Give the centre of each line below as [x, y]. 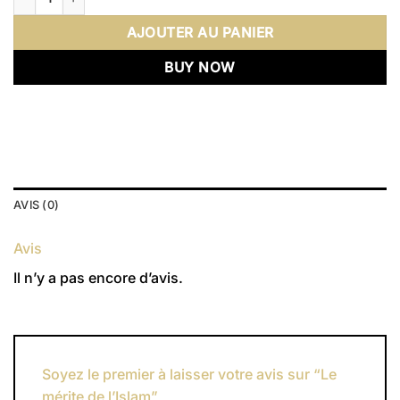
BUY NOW [200, 68]
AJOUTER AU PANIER [200, 33]
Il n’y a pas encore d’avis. [98, 278]
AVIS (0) [37, 205]
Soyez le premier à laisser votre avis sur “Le [189, 374]
